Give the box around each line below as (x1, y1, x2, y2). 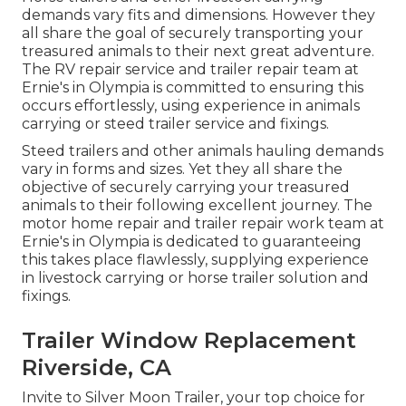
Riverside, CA (22, 354, 171, 382)
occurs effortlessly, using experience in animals (22, 97, 360, 115)
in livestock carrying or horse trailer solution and (22, 269, 369, 287)
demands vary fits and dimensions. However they (22, 6, 375, 24)
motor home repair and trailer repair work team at (22, 215, 384, 233)
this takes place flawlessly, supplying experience (22, 251, 369, 269)
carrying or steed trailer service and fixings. (22, 115, 329, 133)
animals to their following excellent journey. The (22, 197, 372, 215)
